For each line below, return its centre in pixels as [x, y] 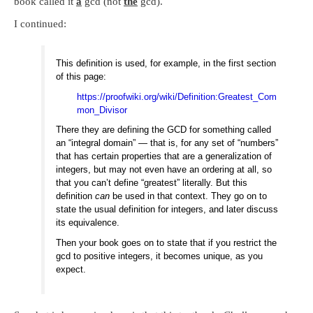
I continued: [40, 24]
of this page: [81, 76]
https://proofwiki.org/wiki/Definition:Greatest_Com [177, 96]
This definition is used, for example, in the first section [166, 63]
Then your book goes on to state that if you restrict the [167, 243]
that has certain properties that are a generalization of [164, 156]
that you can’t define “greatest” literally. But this [152, 183]
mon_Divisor [102, 110]
